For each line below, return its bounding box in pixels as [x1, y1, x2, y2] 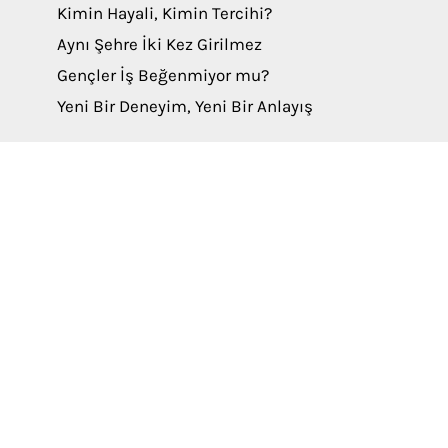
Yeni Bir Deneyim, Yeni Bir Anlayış [57, 95, 314, 116]
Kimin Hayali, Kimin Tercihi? [57, 2, 273, 23]
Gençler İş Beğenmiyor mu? [57, 64, 270, 85]
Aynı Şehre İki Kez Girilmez [57, 33, 263, 54]
